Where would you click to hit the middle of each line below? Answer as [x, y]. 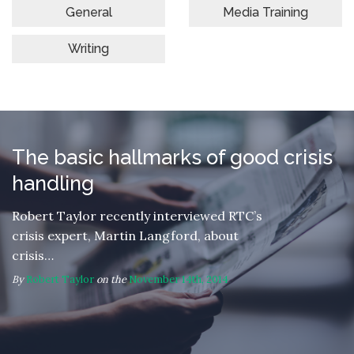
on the [111, 279]
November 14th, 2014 [179, 279]
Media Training [265, 12]
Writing [88, 49]
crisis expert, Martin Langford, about [125, 235]
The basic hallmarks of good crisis [172, 157]
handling [53, 183]
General [88, 12]
